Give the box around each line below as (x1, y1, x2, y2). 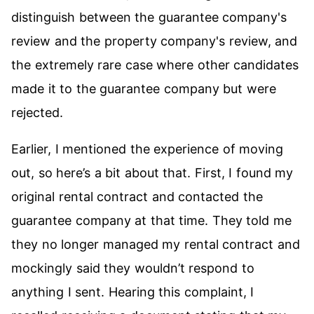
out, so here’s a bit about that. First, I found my (11, 165, 294, 180)
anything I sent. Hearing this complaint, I (11, 285, 254, 299)
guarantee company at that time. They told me (11, 213, 292, 228)
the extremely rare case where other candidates (11, 57, 299, 72)
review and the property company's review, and (11, 34, 298, 48)
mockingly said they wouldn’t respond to (11, 261, 254, 275)
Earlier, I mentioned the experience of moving (11, 142, 284, 156)
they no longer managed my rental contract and (11, 237, 300, 252)
